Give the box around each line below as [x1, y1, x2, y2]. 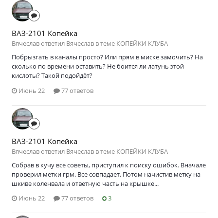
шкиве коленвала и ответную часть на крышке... [12, 179, 159, 188]
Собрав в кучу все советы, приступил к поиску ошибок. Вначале [12, 160, 206, 169]
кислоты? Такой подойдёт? [12, 71, 92, 80]
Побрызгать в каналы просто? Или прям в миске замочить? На [12, 53, 203, 62]
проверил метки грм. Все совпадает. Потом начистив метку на [12, 169, 200, 179]
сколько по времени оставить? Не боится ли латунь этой [12, 62, 184, 71]
